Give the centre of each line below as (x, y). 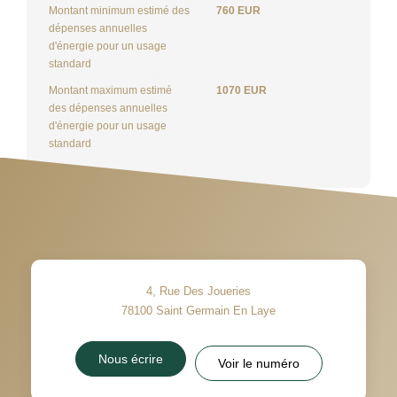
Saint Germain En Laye (216, 310)
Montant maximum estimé (110, 90)
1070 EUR (241, 90)
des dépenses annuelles (108, 108)
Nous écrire (130, 358)
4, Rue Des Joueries (198, 291)
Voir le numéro (258, 363)
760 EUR (238, 10)
